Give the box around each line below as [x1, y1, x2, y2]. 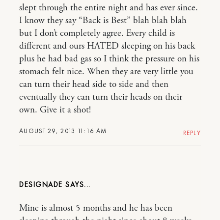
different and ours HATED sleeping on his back [19, 40, 195, 52]
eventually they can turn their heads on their [19, 91, 182, 103]
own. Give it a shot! [19, 104, 91, 116]
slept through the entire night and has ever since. [19, 2, 198, 14]
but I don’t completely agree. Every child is [19, 27, 175, 39]
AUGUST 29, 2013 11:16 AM [19, 127, 107, 135]
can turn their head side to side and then [19, 79, 168, 90]
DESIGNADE [19, 180, 63, 190]
